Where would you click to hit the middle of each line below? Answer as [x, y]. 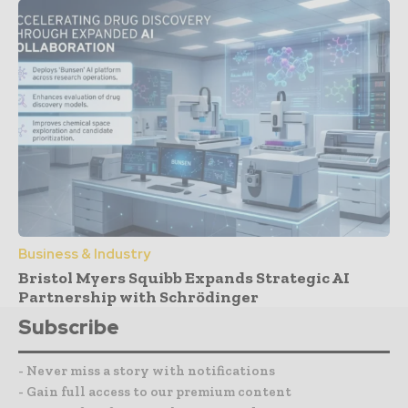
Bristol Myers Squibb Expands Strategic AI [184, 278]
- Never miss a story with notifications [147, 371]
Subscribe [69, 328]
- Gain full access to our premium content [155, 392]
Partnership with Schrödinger [138, 297]
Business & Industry [84, 255]
